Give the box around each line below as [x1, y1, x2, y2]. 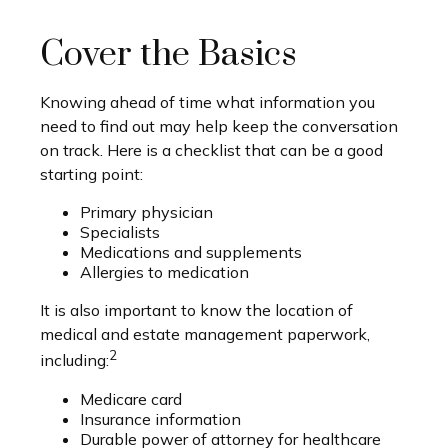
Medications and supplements [80, 242, 302, 263]
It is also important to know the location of [40, 300, 353, 321]
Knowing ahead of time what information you [40, 92, 375, 113]
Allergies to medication [80, 262, 249, 283]
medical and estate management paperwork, [40, 324, 370, 345]
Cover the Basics [40, 33, 297, 78]
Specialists [80, 222, 160, 243]
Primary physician [80, 202, 213, 223]
